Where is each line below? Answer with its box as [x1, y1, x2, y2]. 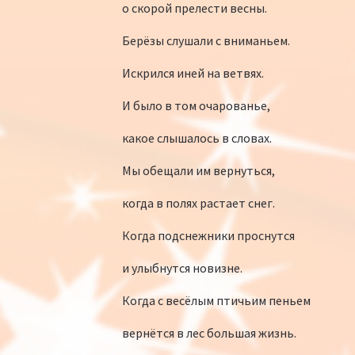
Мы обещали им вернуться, [121, 162, 275, 178]
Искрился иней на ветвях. [121, 64, 264, 81]
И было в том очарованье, [121, 97, 270, 113]
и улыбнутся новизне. [121, 259, 242, 276]
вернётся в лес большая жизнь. [121, 324, 296, 341]
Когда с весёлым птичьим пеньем [121, 292, 311, 308]
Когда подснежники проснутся [121, 227, 295, 243]
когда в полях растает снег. [121, 194, 275, 211]
